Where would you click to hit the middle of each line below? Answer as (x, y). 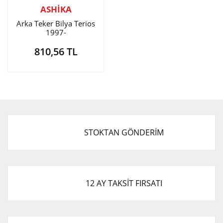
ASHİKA (56, 9)
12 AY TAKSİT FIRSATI (124, 183)
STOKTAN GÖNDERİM (124, 132)
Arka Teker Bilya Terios (56, 23)
